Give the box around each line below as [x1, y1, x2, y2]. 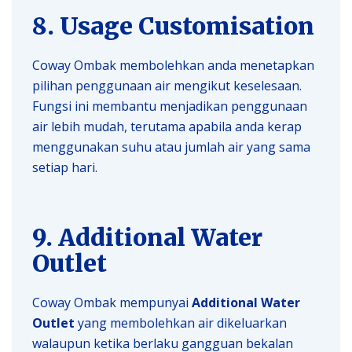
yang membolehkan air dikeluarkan [75, 313, 287, 332]
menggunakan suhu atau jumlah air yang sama [32, 137, 310, 156]
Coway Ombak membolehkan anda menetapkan [32, 56, 314, 74]
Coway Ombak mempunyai [32, 293, 192, 311]
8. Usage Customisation [32, 10, 314, 41]
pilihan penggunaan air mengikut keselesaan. [32, 76, 302, 94]
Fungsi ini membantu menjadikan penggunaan [32, 97, 307, 115]
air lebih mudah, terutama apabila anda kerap [32, 117, 302, 135]
